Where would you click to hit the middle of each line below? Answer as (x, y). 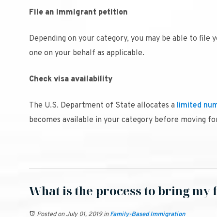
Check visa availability (71, 79)
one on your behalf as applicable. (87, 53)
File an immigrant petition (78, 13)
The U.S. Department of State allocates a (102, 106)
